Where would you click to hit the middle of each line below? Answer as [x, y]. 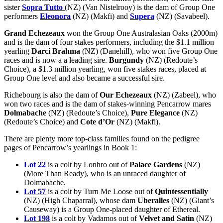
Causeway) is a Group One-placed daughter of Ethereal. [112, 210]
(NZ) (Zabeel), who [184, 95]
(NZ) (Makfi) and [100, 16]
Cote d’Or [97, 122]
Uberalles [153, 201]
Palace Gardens [157, 165]
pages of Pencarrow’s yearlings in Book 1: [70, 148]
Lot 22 [35, 165]
